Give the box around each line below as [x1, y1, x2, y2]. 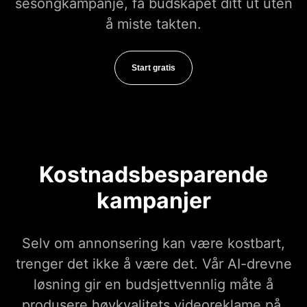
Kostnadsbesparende [39, 161, 268, 188]
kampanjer [96, 187, 211, 214]
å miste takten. [106, 16, 201, 33]
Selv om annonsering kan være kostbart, [22, 235, 285, 252]
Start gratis [132, 63, 175, 73]
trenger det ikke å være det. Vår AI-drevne [15, 256, 292, 273]
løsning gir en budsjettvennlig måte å [34, 276, 273, 293]
